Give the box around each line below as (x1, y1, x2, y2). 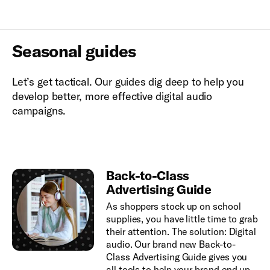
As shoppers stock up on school (105, 199, 241, 212)
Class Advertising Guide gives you (105, 250, 248, 263)
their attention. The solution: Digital (105, 225, 256, 237)
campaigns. (12, 103, 66, 118)
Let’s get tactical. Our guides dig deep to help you (12, 74, 244, 89)
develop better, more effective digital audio (12, 89, 213, 103)
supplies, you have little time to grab (105, 212, 258, 225)
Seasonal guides (12, 40, 136, 61)
